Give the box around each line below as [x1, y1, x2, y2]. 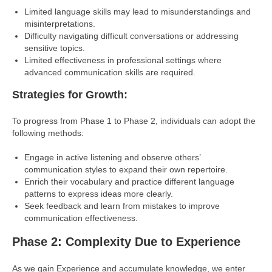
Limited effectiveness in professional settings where [24, 55, 222, 65]
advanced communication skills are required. [24, 67, 195, 77]
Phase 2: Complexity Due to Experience [12, 234, 240, 248]
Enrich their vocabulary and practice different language [24, 176, 234, 186]
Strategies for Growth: [12, 88, 127, 101]
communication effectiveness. [24, 212, 138, 223]
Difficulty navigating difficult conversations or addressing [24, 30, 239, 41]
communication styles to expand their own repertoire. [24, 164, 228, 174]
